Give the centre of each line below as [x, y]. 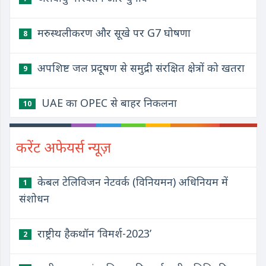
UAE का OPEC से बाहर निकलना [108, 103]
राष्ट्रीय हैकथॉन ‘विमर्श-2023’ [93, 233]
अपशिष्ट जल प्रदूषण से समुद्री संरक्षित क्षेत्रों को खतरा [140, 68]
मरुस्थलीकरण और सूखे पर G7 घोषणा [113, 33]
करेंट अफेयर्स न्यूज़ [64, 147]
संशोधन [34, 198]
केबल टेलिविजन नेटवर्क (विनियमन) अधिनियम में [131, 182]
